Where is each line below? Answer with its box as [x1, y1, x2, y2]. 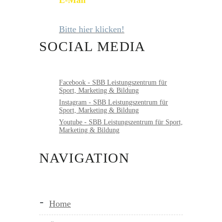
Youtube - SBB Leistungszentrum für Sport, [59, 118, 183, 126]
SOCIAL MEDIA [39, 39, 146, 55]
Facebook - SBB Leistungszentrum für [59, 79, 167, 87]
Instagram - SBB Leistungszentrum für [59, 99, 168, 107]
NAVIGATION [39, 150, 129, 166]
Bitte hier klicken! [59, 24, 124, 35]
